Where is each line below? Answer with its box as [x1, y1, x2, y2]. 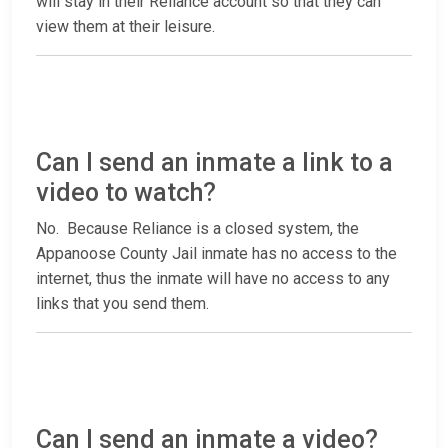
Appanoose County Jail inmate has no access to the [36, 244, 397, 264]
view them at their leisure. [36, 17, 219, 37]
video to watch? [36, 178, 216, 208]
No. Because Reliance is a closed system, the [36, 219, 359, 239]
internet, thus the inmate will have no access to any [36, 269, 390, 289]
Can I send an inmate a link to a [36, 148, 393, 178]
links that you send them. [36, 294, 209, 314]
